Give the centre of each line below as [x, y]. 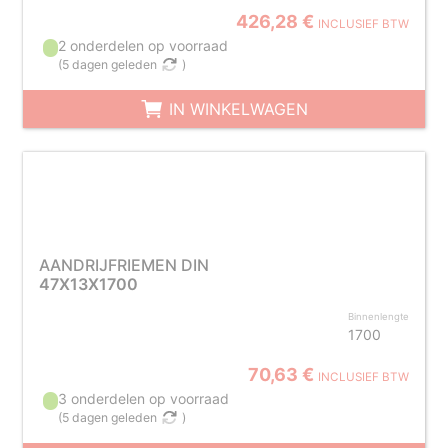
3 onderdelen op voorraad [144, 398]
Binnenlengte [379, 316]
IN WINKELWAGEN [235, 109]
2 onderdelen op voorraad [143, 45]
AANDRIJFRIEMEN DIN [123, 265]
